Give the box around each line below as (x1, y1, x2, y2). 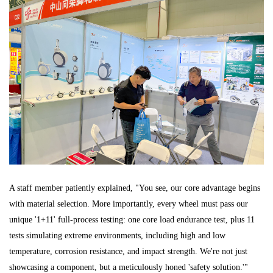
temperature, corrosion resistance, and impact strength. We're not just (9, 247, 247, 257)
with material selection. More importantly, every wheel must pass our (9, 199, 248, 209)
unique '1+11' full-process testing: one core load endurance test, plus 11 (9, 215, 255, 225)
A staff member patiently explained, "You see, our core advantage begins (9, 183, 260, 193)
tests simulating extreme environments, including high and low (9, 231, 225, 241)
